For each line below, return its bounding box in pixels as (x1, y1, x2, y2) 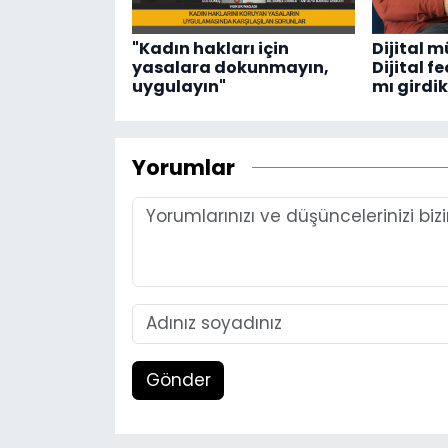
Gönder (145, 367, 211, 392)
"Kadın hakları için (131, 36, 289, 60)
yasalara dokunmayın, (131, 55, 329, 79)
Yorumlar (131, 153, 235, 183)
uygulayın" (131, 74, 226, 98)
